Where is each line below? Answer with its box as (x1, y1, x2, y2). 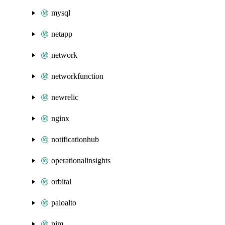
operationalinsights (51, 156, 110, 165)
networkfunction (51, 72, 103, 80)
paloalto (51, 198, 76, 207)
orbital (51, 177, 71, 186)
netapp (51, 30, 72, 38)
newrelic (51, 93, 78, 101)
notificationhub (51, 135, 99, 144)
